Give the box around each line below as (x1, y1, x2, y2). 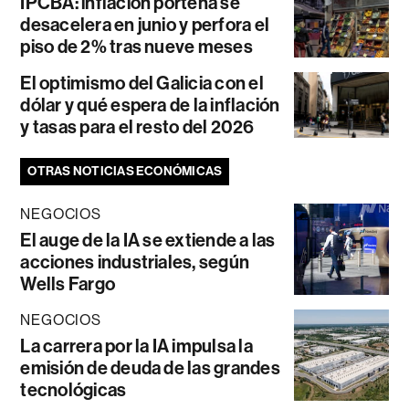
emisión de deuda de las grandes (20, 356, 280, 379)
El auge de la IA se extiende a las (20, 228, 276, 251)
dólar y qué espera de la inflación (20, 93, 280, 116)
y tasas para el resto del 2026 (20, 115, 255, 138)
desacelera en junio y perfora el (20, 13, 270, 36)
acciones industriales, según (20, 250, 250, 273)
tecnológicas (20, 378, 127, 401)
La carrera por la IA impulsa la (20, 334, 253, 357)
